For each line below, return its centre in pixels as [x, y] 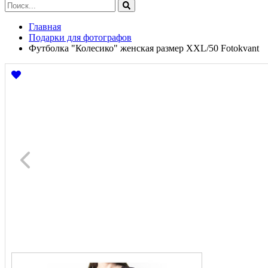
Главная [45, 27]
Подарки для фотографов [80, 37]
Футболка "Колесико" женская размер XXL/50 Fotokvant [144, 48]
